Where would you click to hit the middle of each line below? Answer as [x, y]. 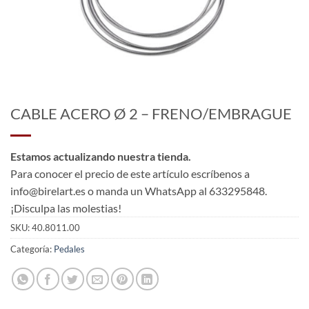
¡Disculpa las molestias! [66, 208]
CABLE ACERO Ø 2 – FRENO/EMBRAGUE [151, 113]
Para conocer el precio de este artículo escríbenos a [130, 173]
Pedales [69, 249]
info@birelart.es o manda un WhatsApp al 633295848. [139, 190]
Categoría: [32, 249]
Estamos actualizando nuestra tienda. [101, 156]
